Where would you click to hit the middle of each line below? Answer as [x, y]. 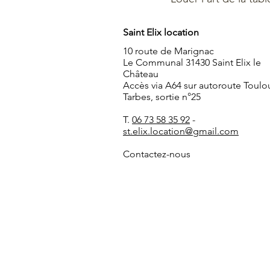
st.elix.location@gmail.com [181, 131]
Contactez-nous [157, 154]
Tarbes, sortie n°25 [162, 97]
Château [141, 74]
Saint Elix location [161, 32]
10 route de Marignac [168, 51]
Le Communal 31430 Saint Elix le [192, 62]
